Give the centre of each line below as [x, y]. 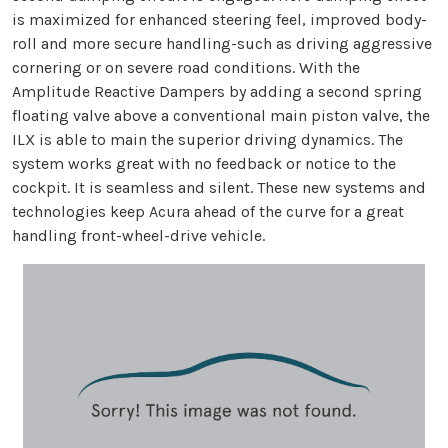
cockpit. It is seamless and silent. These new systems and [219, 187]
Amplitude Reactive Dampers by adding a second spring [217, 91]
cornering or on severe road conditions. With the [186, 67]
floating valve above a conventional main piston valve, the [221, 115]
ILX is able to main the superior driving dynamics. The [207, 139]
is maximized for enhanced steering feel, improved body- [219, 19]
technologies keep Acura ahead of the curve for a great [208, 211]
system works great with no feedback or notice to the [204, 163]
